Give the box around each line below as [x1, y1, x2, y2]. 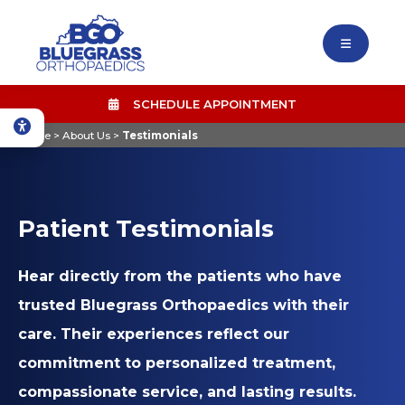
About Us [62, 129, 110, 142]
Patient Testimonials [18, 214, 274, 243]
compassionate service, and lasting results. [18, 383, 356, 400]
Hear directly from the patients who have [18, 268, 342, 285]
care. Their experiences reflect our [18, 325, 289, 343]
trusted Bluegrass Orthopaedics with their [18, 297, 349, 314]
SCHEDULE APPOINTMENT [118, 97, 297, 111]
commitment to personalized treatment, [18, 354, 335, 372]
